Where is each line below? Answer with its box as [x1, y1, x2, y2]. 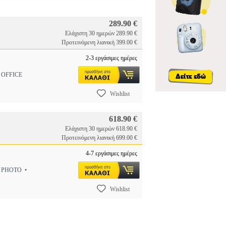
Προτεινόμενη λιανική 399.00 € [62, 39, 137, 46]
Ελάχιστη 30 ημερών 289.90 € [65, 30, 137, 37]
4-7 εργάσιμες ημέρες [86, 150, 137, 157]
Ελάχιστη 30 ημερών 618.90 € [65, 125, 137, 132]
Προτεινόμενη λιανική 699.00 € [62, 134, 137, 141]
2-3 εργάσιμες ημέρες [86, 54, 137, 62]
